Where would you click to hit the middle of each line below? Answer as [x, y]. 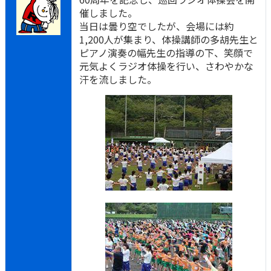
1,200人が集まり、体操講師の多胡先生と [169, 39]
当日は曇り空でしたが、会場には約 [157, 26]
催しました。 [108, 13]
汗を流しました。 [118, 79]
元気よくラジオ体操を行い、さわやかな [166, 66]
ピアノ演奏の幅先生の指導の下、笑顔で [166, 53]
